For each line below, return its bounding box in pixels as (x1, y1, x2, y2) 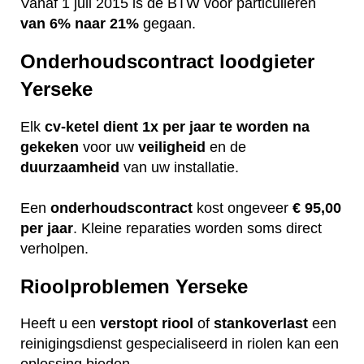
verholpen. (20, 240, 89, 257)
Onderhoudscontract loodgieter (20, 50, 314, 72)
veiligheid (138, 138, 206, 155)
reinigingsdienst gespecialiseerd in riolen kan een (20, 336, 339, 353)
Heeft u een (20, 315, 100, 332)
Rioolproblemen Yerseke (20, 275, 248, 297)
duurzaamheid (20, 158, 119, 175)
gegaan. (139, 15, 196, 32)
